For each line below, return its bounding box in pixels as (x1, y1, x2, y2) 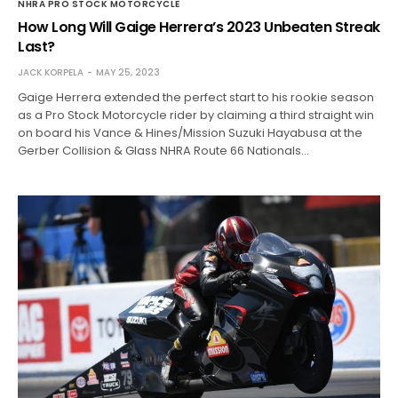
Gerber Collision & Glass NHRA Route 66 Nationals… (18, 141, 310, 159)
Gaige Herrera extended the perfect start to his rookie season (18, 88, 375, 106)
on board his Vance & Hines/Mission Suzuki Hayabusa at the (18, 123, 363, 141)
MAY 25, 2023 (96, 65, 160, 79)
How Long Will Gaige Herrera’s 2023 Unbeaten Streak (18, 16, 380, 37)
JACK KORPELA (18, 65, 84, 79)
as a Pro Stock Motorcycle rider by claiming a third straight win (18, 106, 375, 123)
